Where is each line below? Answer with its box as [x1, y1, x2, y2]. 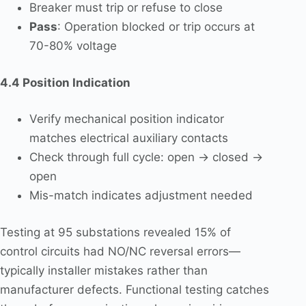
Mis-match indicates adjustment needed [29, 189, 253, 203]
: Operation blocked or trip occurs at [57, 20, 255, 34]
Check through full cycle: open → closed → [29, 150, 263, 165]
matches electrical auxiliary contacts [29, 131, 228, 145]
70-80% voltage [29, 39, 117, 53]
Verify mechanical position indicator [29, 112, 224, 126]
